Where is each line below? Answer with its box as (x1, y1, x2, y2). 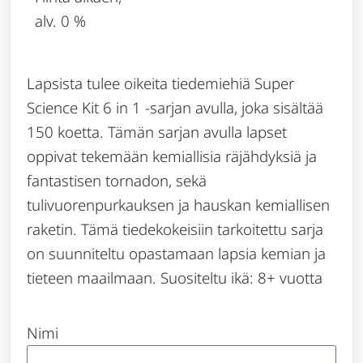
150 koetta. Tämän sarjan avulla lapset (27, 121, 288, 142)
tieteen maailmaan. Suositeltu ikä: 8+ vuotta (27, 267, 323, 288)
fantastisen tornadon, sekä (27, 169, 207, 190)
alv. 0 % (35, 10, 87, 31)
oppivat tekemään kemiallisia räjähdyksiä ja (27, 145, 318, 166)
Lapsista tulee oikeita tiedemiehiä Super (27, 72, 295, 93)
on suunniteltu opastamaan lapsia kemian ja (27, 242, 327, 263)
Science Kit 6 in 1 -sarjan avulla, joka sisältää (27, 96, 324, 117)
